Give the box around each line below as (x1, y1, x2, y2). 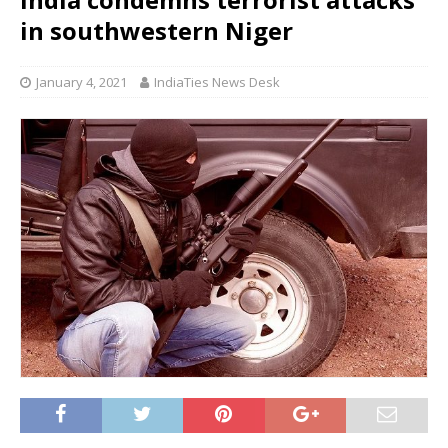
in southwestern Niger (20, 14, 293, 48)
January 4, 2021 (36, 73, 127, 92)
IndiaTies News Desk (154, 73, 280, 92)
